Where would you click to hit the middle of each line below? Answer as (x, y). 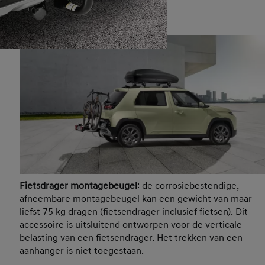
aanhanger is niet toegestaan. (82, 251)
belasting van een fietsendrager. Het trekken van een (131, 238)
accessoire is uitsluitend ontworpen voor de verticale (131, 225)
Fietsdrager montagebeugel (79, 186)
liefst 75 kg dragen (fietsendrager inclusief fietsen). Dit (134, 212)
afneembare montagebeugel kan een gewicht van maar (136, 199)
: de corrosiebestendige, (188, 186)
